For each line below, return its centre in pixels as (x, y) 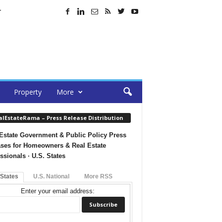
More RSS (98, 176)
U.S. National (51, 176)
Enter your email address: (58, 191)
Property (28, 92)
